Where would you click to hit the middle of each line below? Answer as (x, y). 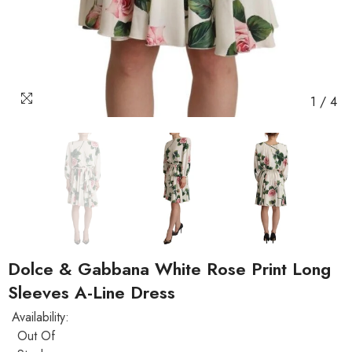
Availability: (40, 317)
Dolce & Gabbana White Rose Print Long (169, 269)
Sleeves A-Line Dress (92, 292)
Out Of (36, 336)
